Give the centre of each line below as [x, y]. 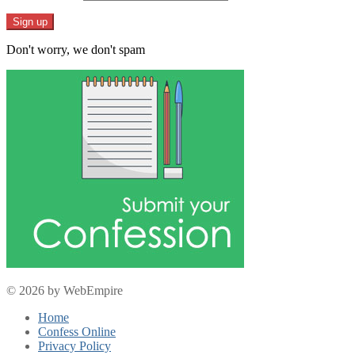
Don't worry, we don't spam [76, 49]
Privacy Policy [74, 345]
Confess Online [77, 331]
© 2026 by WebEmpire [65, 290]
